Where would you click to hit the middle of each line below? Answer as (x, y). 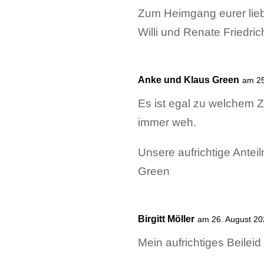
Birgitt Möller (166, 219)
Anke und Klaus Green (189, 80)
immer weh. (167, 122)
